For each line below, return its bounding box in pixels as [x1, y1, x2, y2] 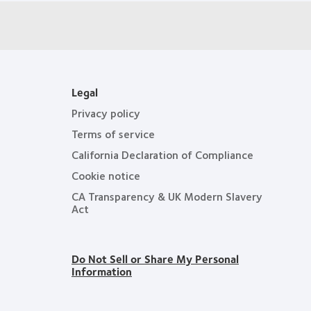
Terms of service [72, 125, 155, 142]
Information [72, 262, 132, 280]
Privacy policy [72, 104, 140, 121]
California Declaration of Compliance [72, 146, 253, 163]
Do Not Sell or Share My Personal [72, 250, 239, 267]
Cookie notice [72, 167, 140, 184]
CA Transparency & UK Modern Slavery [72, 187, 262, 205]
